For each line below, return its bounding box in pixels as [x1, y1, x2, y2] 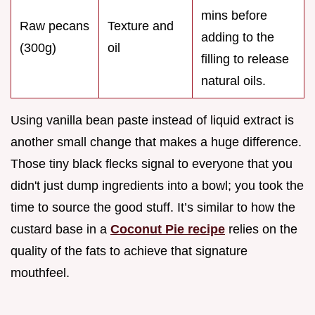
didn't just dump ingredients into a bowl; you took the [11, 179, 304, 193]
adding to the [201, 30, 274, 45]
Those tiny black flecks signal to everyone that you [11, 157, 292, 172]
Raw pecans [20, 19, 89, 34]
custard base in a [11, 222, 110, 237]
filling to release [201, 52, 289, 67]
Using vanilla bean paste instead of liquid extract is [11, 113, 294, 128]
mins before [201, 8, 267, 23]
